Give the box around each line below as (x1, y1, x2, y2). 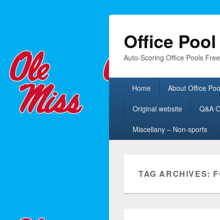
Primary (109, 77, 136, 88)
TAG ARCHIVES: (138, 168, 214, 179)
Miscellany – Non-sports (132, 124, 207, 134)
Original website (132, 104, 182, 113)
